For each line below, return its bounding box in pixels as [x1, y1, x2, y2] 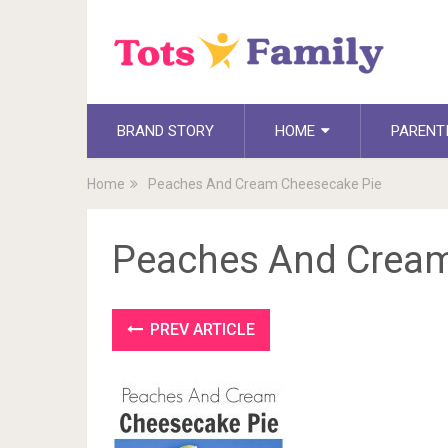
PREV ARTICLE [146, 319, 255, 339]
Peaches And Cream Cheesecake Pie [148, 175, 382, 192]
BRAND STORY [117, 121, 214, 140]
